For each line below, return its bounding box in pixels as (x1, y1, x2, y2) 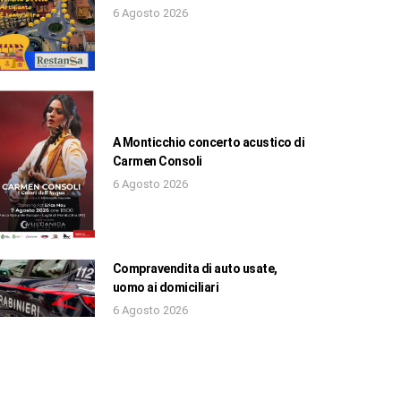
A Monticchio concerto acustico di (112, 134, 305, 149)
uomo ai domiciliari (112, 280, 219, 295)
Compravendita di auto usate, (112, 261, 277, 277)
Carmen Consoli (112, 153, 202, 168)
